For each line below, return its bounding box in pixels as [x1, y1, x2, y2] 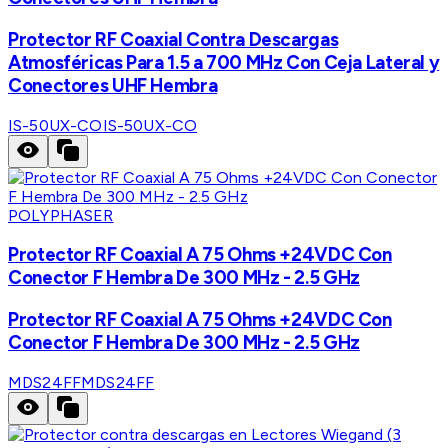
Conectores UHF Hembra [8, 73, 218, 97]
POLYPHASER [8, 205, 114, 225]
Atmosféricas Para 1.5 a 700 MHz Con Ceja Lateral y [8, 50, 440, 74]
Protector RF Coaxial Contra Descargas [8, 27, 339, 51]
